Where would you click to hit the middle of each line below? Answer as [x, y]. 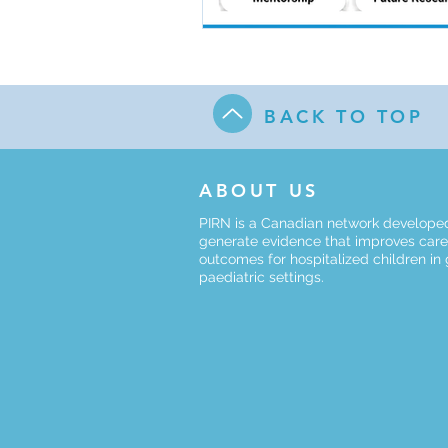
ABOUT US [259, 190]
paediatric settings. [261, 276]
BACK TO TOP [344, 116]
